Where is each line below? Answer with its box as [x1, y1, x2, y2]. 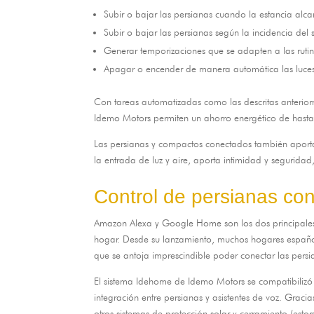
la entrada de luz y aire [94, 153, 189, 165]
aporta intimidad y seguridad [193, 153, 313, 165]
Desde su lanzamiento [123, 233, 212, 245]
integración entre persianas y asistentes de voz [94, 291, 280, 303]
